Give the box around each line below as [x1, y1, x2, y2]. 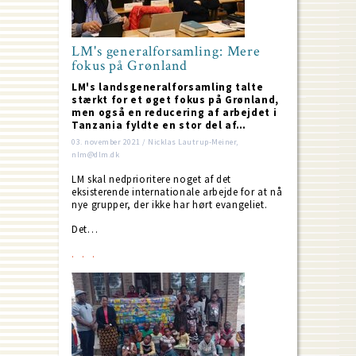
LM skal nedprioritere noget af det [72, 172, 232, 186]
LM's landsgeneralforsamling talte [72, 80, 264, 94]
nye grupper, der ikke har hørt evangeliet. [72, 198, 268, 211]
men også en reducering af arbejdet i [72, 106, 277, 119]
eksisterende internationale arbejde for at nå [72, 185, 283, 199]
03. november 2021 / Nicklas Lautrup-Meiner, [72, 137, 238, 147]
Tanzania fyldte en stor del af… [72, 118, 247, 132]
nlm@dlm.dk [72, 149, 119, 160]
